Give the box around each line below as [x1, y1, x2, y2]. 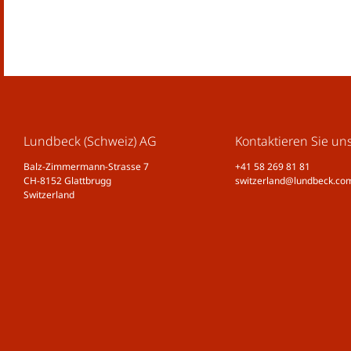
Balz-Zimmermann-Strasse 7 [24, 159, 149, 173]
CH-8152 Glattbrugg [24, 173, 111, 187]
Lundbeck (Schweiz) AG [24, 132, 157, 150]
